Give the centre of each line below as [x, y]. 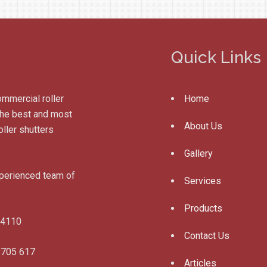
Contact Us [207, 236]
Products [203, 208]
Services [203, 181]
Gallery [198, 153]
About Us [203, 126]
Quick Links [216, 58]
